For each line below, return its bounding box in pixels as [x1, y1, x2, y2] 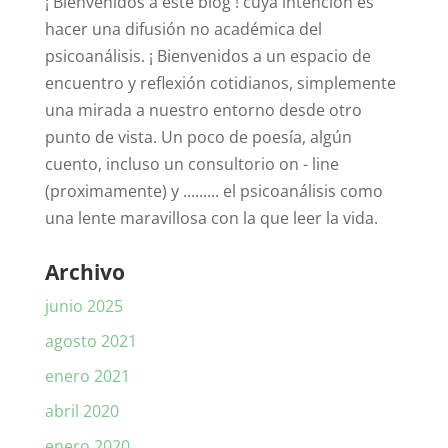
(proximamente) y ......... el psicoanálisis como [44, 180, 383, 202]
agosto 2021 [44, 330, 137, 352]
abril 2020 [44, 400, 119, 422]
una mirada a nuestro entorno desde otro [44, 99, 362, 121]
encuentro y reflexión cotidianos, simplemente [44, 72, 396, 94]
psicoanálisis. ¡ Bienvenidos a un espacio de [44, 45, 371, 67]
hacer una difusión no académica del [44, 18, 322, 40]
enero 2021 [44, 365, 130, 387]
